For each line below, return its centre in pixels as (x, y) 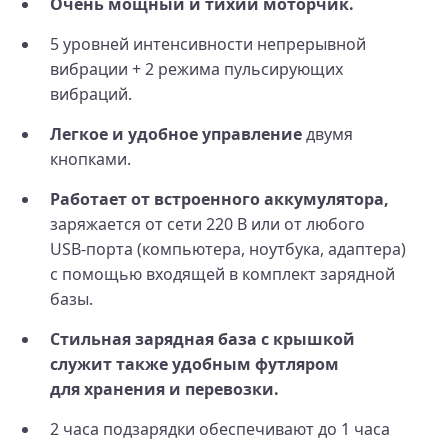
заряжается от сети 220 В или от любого (207, 223)
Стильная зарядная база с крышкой (202, 338)
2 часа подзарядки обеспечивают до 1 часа (220, 428)
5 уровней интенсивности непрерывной (208, 43)
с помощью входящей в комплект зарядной (222, 273)
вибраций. (91, 93)
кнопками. (90, 158)
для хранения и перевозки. (164, 388)
